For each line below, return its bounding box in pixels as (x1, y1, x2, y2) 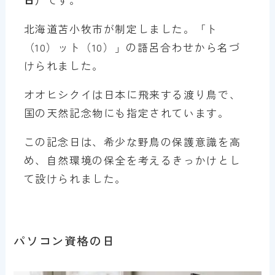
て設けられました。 (23, 171, 127, 187)
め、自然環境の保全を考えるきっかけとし (23, 152, 241, 168)
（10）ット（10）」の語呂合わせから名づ (23, 39, 241, 55)
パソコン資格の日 (14, 231, 115, 249)
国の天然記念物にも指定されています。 (23, 105, 230, 121)
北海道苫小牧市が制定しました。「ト (23, 21, 218, 37)
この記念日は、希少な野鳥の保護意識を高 (23, 134, 241, 150)
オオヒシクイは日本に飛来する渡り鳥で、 (23, 87, 241, 103)
